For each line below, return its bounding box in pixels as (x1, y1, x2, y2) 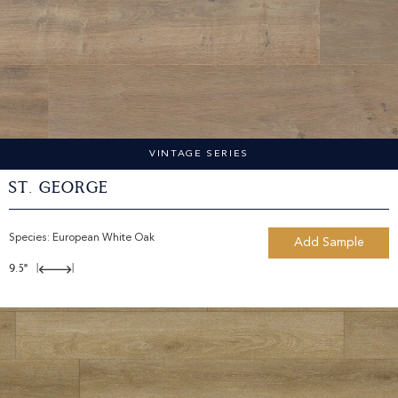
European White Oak (52, 232, 155, 243)
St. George (9, 180, 108, 196)
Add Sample (293, 235, 364, 249)
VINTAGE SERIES (148, 148, 250, 159)
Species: (9, 232, 52, 243)
